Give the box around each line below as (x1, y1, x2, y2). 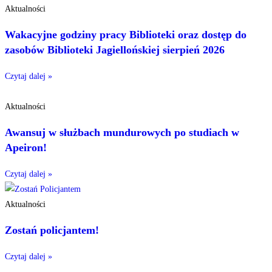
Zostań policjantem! (5, 224, 99, 237)
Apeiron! (5, 141, 53, 154)
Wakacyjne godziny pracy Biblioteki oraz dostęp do (5, 29, 246, 41)
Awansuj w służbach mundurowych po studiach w (5, 126, 239, 139)
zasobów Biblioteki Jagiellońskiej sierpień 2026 (5, 44, 225, 56)
